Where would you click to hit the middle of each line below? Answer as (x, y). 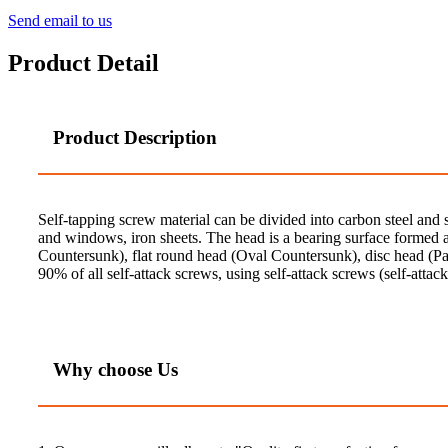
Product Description (135, 138)
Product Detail (83, 63)
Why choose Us (115, 370)
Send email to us (60, 21)
